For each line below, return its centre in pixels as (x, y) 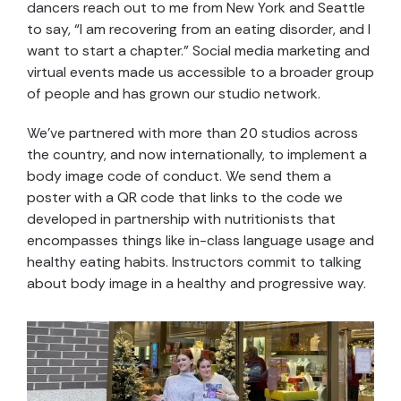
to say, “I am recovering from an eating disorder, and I (199, 30)
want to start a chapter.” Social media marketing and (198, 51)
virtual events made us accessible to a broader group (200, 73)
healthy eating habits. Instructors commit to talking (194, 262)
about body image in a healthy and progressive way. (196, 284)
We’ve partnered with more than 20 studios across (192, 133)
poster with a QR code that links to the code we (185, 198)
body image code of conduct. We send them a (179, 176)
